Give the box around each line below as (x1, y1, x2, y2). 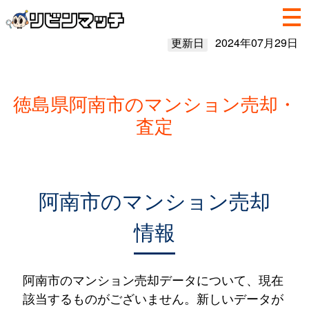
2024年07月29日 (215, 34, 298, 50)
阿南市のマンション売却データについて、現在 (22, 270, 283, 288)
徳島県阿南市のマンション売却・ (12, 90, 297, 117)
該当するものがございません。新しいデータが (22, 289, 283, 307)
